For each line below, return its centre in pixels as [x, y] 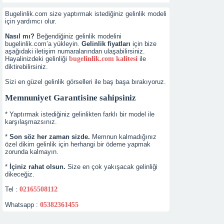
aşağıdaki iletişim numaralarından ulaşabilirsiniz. [75, 51]
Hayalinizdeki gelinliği [37, 59]
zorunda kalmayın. [32, 152]
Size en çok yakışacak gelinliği [111, 167]
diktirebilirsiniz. [26, 67]
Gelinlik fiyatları [106, 44]
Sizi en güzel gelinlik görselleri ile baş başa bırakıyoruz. [85, 82]
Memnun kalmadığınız [123, 137]
